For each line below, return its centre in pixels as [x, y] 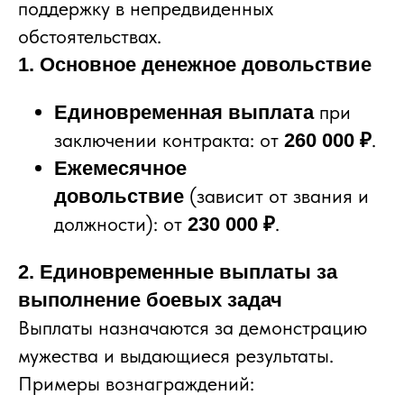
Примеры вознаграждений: [136, 383]
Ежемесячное [120, 168]
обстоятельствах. [90, 36]
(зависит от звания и [276, 195]
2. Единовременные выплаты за [178, 271]
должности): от [121, 223]
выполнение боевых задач [150, 299]
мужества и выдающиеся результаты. [176, 355]
